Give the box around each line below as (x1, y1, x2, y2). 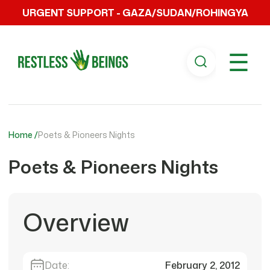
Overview (23, 205, 129, 239)
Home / (8, 129, 38, 140)
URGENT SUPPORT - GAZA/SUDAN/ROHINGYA (22, 6, 248, 19)
